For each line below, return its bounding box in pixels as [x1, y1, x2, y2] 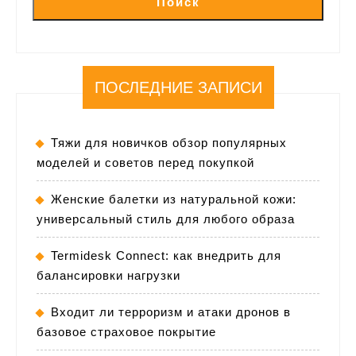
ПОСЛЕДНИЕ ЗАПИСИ [94, 79, 262, 97]
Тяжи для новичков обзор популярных [51, 136, 287, 150]
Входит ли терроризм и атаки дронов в [51, 305, 291, 319]
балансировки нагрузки [37, 269, 180, 283]
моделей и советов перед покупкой [37, 156, 254, 170]
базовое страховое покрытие [37, 325, 216, 339]
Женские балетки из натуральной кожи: [51, 192, 296, 207]
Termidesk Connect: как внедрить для [51, 249, 281, 263]
